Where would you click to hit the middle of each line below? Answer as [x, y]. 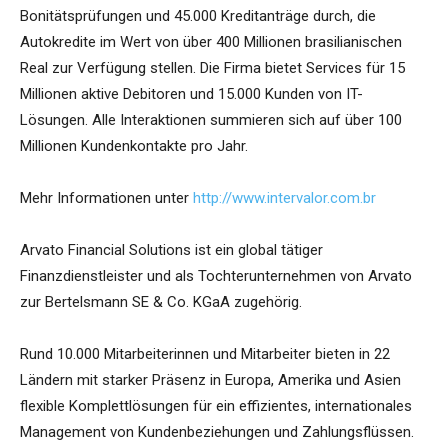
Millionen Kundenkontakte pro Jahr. [134, 146]
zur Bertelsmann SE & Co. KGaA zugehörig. [161, 302]
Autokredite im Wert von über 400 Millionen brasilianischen [211, 42]
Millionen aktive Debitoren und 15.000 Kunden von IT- [191, 94]
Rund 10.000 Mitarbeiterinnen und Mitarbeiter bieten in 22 [205, 354]
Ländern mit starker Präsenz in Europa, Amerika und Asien [210, 380]
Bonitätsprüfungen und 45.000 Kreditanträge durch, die [198, 16]
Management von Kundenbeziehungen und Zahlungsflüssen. [217, 432]
